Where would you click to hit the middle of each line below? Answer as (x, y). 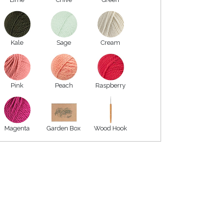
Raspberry (110, 85)
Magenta (17, 128)
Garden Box (64, 128)
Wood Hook (110, 128)
